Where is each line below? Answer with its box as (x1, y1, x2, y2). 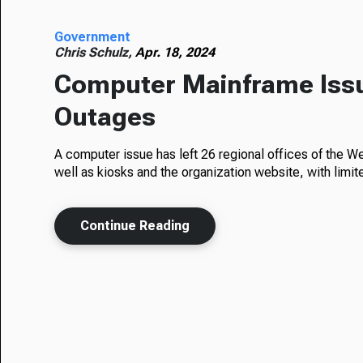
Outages (54, 100, 156, 132)
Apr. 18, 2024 (135, 44, 216, 60)
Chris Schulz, (54, 44, 136, 60)
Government (54, 28, 131, 45)
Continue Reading (80, 217, 190, 233)
